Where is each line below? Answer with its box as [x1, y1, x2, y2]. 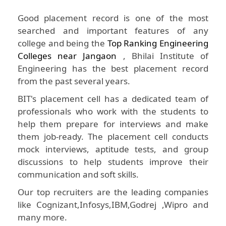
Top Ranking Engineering [107, 37, 209, 49]
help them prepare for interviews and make [18, 118, 208, 130]
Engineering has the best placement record [18, 63, 208, 75]
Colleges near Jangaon [18, 50, 117, 62]
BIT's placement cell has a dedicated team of [18, 93, 208, 105]
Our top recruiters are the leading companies [18, 186, 208, 198]
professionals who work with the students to [18, 105, 208, 118]
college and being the [18, 37, 107, 49]
